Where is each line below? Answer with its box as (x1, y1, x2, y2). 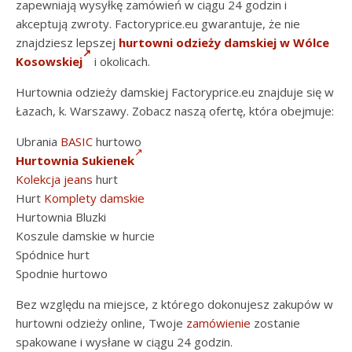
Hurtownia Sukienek (16, 152, 134, 168)
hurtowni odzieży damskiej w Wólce (119, 35, 329, 50)
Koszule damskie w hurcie (16, 228, 155, 244)
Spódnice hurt (16, 247, 90, 262)
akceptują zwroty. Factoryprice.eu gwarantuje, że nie (16, 16, 300, 31)
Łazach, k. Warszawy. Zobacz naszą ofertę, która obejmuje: (16, 103, 334, 119)
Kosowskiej (16, 53, 82, 69)
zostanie (251, 315, 300, 331)
